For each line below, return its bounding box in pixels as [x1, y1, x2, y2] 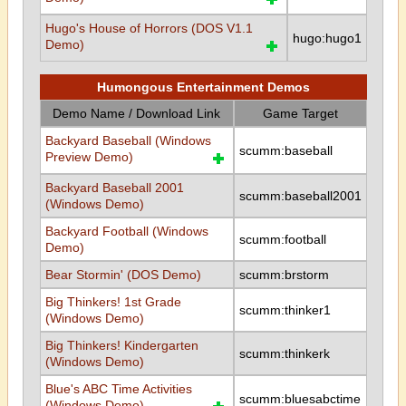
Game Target [262, 106, 338, 121]
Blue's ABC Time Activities [44, 382, 192, 396]
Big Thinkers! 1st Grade [44, 295, 181, 309]
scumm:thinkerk [238, 346, 330, 361]
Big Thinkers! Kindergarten [44, 338, 198, 353]
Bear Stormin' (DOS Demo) [44, 267, 201, 282]
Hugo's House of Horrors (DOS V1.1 [44, 21, 253, 35]
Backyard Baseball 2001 [44, 180, 184, 195]
